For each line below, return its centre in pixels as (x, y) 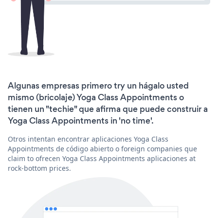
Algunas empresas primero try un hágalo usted (98, 85)
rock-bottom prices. (39, 168)
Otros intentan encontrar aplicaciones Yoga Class (88, 139)
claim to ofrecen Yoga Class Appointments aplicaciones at (102, 158)
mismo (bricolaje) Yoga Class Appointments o (96, 97)
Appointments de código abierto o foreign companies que (102, 148)
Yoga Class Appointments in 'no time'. (81, 120)
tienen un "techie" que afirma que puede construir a (108, 109)
